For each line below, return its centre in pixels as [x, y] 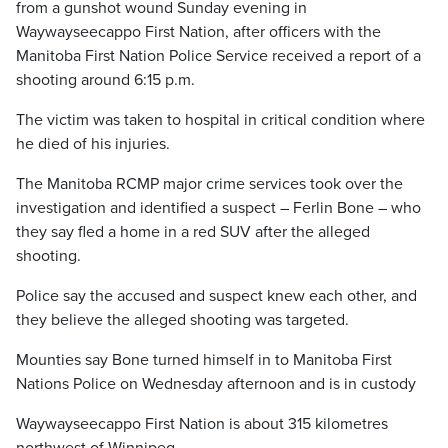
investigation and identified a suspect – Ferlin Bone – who [218, 208]
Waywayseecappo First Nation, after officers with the [198, 32]
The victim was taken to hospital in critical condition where [220, 120]
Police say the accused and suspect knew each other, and [216, 296]
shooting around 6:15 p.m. [105, 80]
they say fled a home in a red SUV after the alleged [193, 232]
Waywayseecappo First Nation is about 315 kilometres [202, 424]
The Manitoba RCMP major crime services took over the [209, 184]
